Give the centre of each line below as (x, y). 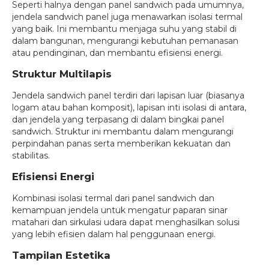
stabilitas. (31, 155)
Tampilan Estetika (61, 255)
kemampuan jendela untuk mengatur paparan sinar (120, 210)
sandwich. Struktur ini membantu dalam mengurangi (123, 131)
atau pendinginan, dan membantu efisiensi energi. (117, 53)
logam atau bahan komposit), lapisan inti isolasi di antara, (129, 107)
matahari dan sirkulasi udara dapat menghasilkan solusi (126, 222)
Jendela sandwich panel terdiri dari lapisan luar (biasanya (128, 95)
